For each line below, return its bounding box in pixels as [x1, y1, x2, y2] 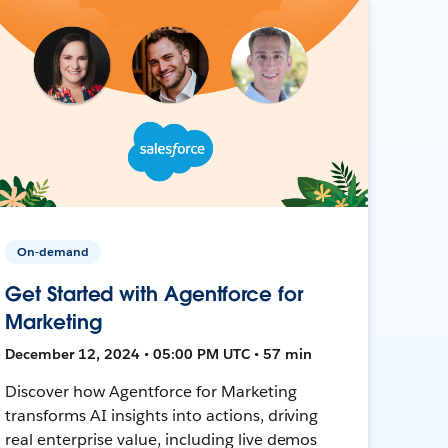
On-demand [17, 242, 90, 260]
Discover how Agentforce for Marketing [5, 380, 297, 402]
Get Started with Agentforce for [5, 280, 303, 307]
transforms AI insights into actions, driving [5, 404, 319, 426]
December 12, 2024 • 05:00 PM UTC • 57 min [5, 344, 313, 363]
